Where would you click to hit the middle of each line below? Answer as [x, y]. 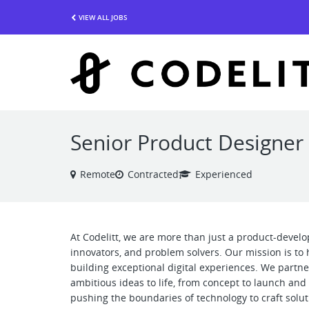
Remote [98, 174]
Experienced [224, 174]
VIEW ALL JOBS [103, 17]
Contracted [153, 174]
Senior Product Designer [187, 142]
